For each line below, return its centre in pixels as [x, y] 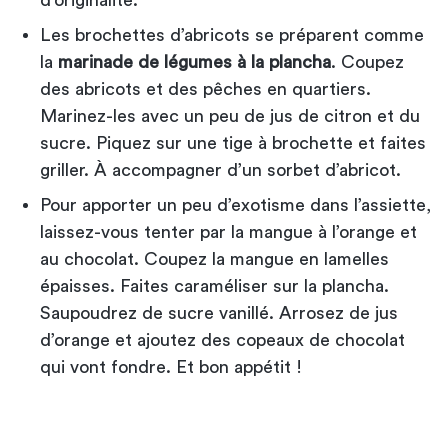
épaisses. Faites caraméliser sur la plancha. [214, 285]
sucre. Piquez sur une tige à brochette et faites [233, 142]
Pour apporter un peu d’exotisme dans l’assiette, [235, 204]
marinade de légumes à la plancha [194, 61]
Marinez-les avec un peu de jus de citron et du [230, 115]
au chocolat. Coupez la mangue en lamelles [214, 258]
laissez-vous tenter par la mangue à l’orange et [228, 231]
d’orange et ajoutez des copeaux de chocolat [222, 339]
